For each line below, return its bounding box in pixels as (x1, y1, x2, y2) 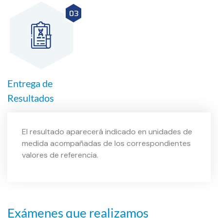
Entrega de (7, 77, 53, 90)
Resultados (7, 92, 54, 104)
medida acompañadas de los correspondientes (22, 138, 191, 149)
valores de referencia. (22, 150, 98, 161)
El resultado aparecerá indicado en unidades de (22, 127, 192, 137)
